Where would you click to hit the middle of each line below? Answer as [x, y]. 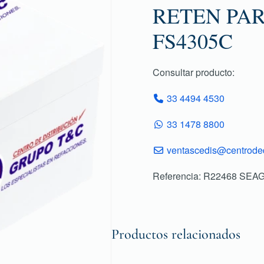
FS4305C [193, 40]
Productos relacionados [176, 234]
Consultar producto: [194, 72]
